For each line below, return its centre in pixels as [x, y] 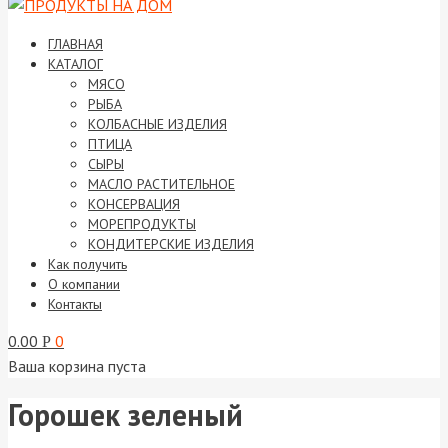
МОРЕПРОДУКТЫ [142, 224]
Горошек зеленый [125, 415]
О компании [84, 284]
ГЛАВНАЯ [75, 44]
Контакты [75, 304]
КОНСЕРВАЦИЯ [134, 204]
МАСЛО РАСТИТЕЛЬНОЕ [161, 184]
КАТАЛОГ [75, 64]
